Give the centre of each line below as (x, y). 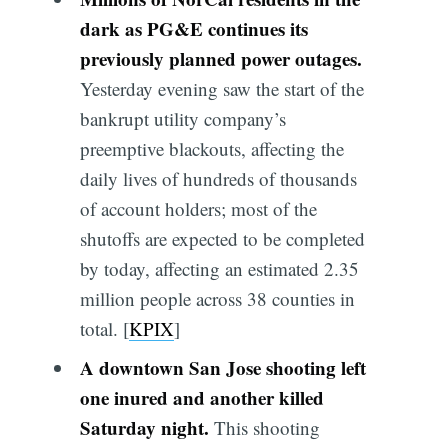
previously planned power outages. (220, 58)
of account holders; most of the (198, 208)
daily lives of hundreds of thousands (218, 178)
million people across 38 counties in (217, 298)
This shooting (264, 428)
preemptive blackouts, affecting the (211, 148)
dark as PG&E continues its (193, 28)
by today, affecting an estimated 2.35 (219, 268)
